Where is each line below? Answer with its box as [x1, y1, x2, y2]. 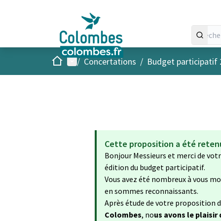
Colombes [105, 210, 142, 220]
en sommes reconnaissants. [105, 186, 200, 196]
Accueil [51, 55, 76, 66]
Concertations [84, 55, 136, 67]
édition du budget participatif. [105, 162, 205, 172]
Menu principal [67, 55, 122, 67]
